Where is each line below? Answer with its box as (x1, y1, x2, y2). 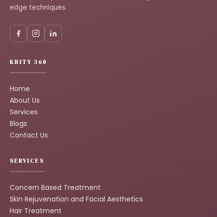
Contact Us (10, 130, 48, 140)
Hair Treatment (10, 205, 62, 216)
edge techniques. (10, 2, 67, 12)
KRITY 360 (10, 58, 47, 66)
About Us (10, 95, 40, 105)
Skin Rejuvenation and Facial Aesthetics (10, 194, 143, 204)
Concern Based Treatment (10, 182, 101, 192)
